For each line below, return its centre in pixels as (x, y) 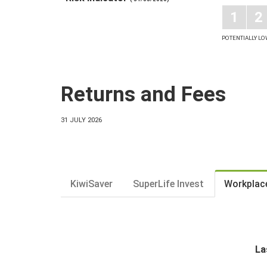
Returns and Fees (143, 94)
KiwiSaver (91, 184)
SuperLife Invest (168, 184)
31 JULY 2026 (81, 120)
